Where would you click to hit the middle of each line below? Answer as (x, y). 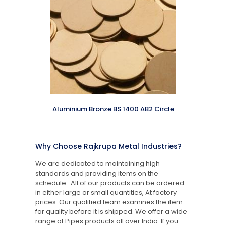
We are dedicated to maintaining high (97, 163)
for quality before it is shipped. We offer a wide (111, 211)
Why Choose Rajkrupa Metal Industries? (108, 146)
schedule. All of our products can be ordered (109, 183)
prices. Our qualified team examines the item (109, 202)
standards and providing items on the (97, 173)
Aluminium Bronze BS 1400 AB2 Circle (113, 109)
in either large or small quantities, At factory (106, 192)
